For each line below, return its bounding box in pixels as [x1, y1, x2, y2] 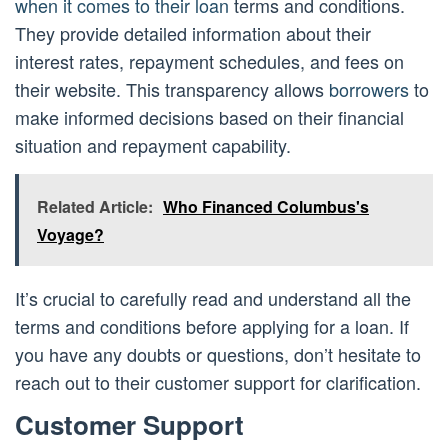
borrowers [329, 76, 409, 103]
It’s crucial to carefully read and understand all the [15, 285, 411, 312]
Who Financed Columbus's [163, 195, 369, 219]
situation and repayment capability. [15, 132, 291, 159]
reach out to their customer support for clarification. [15, 369, 421, 396]
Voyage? [37, 223, 104, 247]
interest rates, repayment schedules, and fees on [15, 48, 404, 75]
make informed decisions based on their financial [15, 104, 404, 131]
